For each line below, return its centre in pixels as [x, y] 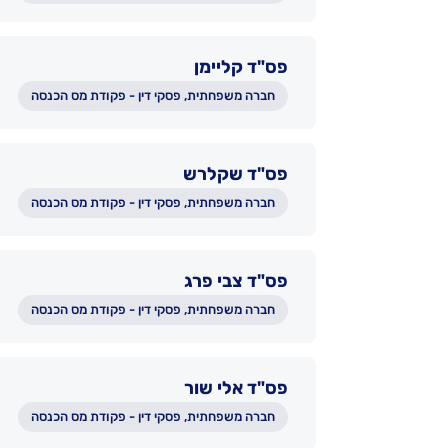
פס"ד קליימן [241, 67]
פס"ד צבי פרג [236, 281]
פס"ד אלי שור [236, 388]
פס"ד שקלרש [235, 174]
